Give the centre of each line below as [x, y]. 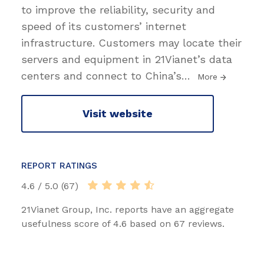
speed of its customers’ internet [104, 26]
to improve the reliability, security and [118, 9]
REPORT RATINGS [59, 165]
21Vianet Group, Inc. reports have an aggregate [128, 209]
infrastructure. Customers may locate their [131, 42]
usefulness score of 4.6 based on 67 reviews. [123, 223]
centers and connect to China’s [101, 75]
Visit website [118, 114]
